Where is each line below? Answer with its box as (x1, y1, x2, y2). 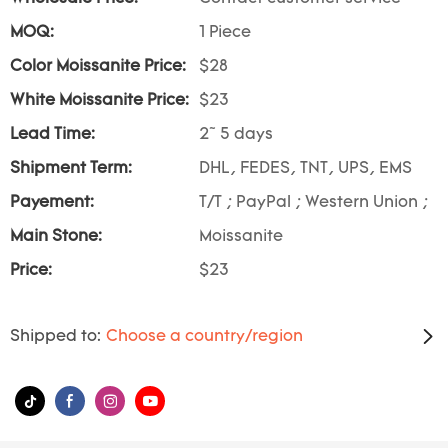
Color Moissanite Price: (10, 59, 186, 75)
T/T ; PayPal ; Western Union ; (199, 195, 428, 211)
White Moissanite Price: (10, 93, 189, 109)
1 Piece (199, 25, 251, 41)
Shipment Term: (10, 161, 132, 177)
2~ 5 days (199, 127, 273, 143)
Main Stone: (10, 229, 102, 245)
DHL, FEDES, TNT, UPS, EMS (199, 161, 412, 177)
